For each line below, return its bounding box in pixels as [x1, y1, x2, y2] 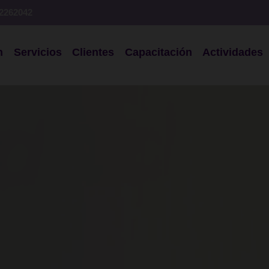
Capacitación [124, 46, 192, 58]
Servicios [13, 46, 62, 58]
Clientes [72, 46, 115, 58]
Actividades [202, 46, 264, 58]
